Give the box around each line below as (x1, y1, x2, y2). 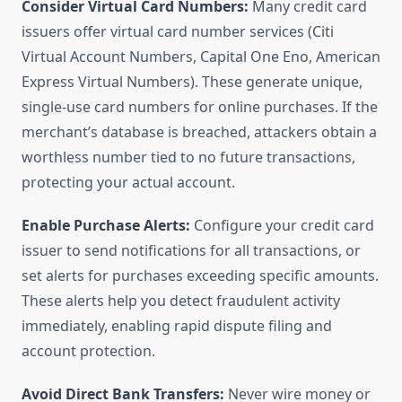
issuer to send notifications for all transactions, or (22, 240, 361, 261)
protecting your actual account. (22, 172, 235, 193)
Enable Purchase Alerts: (22, 215, 190, 236)
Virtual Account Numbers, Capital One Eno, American (22, 47, 380, 67)
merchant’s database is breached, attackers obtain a (22, 122, 377, 143)
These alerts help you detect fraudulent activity (22, 291, 340, 311)
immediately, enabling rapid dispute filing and (22, 316, 332, 336)
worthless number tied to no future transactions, (22, 147, 355, 168)
